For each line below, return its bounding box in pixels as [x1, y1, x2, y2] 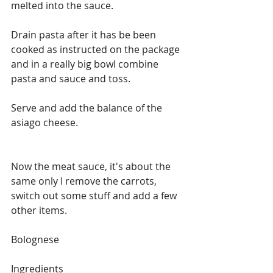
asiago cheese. [11, 115, 78, 129]
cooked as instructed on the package [11, 42, 182, 56]
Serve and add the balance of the [11, 101, 165, 115]
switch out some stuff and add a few [11, 188, 179, 202]
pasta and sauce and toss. [11, 71, 130, 85]
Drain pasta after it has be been [11, 27, 158, 41]
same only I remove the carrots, [11, 174, 159, 188]
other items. [11, 203, 67, 217]
